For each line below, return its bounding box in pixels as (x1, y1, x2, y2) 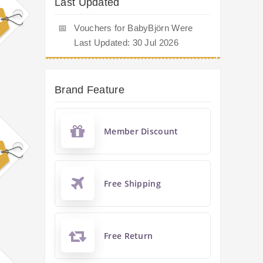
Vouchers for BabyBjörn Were (74, 23, 193, 33)
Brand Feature (55, 84, 124, 96)
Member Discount (104, 126, 178, 137)
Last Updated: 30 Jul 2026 (74, 38, 178, 48)
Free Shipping (104, 178, 161, 190)
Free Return (104, 230, 153, 242)
